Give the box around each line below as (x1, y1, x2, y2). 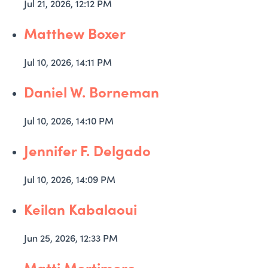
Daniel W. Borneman (24, 81, 163, 102)
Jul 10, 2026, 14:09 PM (24, 172, 115, 186)
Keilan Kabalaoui (24, 199, 137, 219)
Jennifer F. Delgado (24, 140, 151, 160)
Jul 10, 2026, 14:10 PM (24, 114, 114, 127)
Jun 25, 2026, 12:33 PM (24, 231, 118, 245)
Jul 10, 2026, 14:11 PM (24, 55, 112, 69)
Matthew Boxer (24, 23, 126, 43)
